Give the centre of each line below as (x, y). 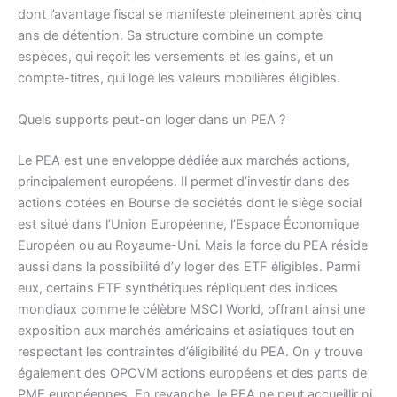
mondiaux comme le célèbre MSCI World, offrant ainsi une (191, 310)
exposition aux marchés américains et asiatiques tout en (186, 331)
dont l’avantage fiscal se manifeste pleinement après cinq (190, 14)
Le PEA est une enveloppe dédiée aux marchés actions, (184, 161)
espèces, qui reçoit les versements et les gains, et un (176, 56)
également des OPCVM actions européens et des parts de (192, 374)
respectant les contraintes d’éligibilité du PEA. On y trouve (190, 352)
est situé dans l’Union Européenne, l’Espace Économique (188, 225)
